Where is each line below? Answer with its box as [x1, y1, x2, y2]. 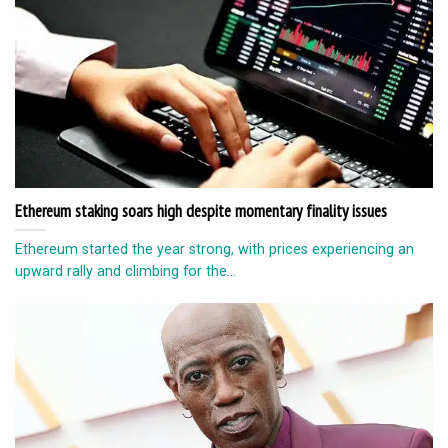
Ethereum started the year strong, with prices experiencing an [15, 241, 414, 258]
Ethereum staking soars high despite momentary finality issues [15, 199, 391, 222]
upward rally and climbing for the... [15, 263, 236, 280]
